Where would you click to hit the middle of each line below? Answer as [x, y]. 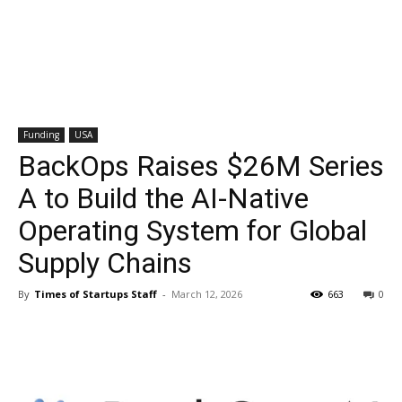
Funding [41, 135]
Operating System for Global [192, 231]
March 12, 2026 [207, 294]
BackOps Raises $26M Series [201, 166]
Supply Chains [105, 263]
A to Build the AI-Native [163, 198]
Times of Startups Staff [96, 294]
